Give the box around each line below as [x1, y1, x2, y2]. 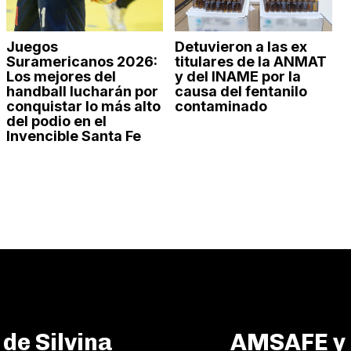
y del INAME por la [175, 67, 302, 85]
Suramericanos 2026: [5, 52, 157, 70]
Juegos [5, 38, 58, 55]
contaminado [175, 97, 268, 114]
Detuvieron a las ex [175, 38, 308, 55]
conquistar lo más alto [5, 97, 161, 114]
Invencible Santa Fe [5, 127, 141, 144]
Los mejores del [5, 67, 116, 85]
